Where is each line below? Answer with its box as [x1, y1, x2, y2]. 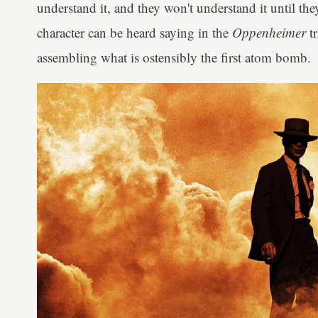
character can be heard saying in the [37, 23, 232, 41]
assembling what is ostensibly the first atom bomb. [37, 48, 311, 66]
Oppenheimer [232, 23, 309, 41]
